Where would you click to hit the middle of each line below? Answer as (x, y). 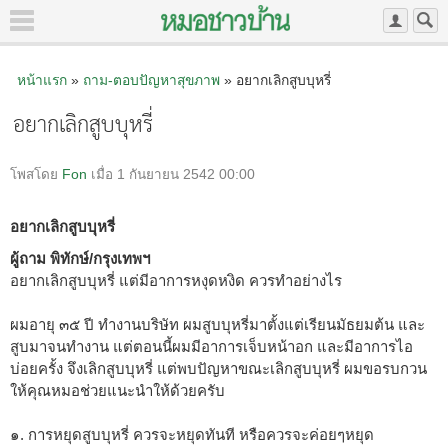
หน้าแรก (41, 79)
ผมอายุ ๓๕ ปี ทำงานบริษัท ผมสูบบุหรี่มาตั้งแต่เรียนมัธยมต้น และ (217, 324)
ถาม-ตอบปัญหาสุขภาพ (151, 79)
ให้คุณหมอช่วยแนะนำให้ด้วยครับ (117, 390)
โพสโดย (36, 174)
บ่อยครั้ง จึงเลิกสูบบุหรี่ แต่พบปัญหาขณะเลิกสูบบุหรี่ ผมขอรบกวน (218, 368)
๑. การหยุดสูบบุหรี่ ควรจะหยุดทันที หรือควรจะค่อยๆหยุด (192, 434)
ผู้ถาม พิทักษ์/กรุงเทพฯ (80, 258)
